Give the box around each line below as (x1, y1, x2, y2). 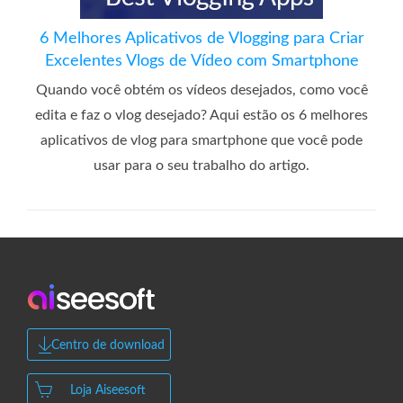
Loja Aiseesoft (70, 383, 146, 397)
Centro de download (51, 338, 165, 352)
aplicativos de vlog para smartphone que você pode (40, 132, 363, 148)
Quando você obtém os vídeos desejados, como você (35, 82, 368, 97)
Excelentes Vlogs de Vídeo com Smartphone (44, 52, 359, 69)
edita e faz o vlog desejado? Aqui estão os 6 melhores (35, 107, 368, 122)
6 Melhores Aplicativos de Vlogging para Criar (39, 30, 364, 47)
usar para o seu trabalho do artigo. (94, 157, 309, 173)
